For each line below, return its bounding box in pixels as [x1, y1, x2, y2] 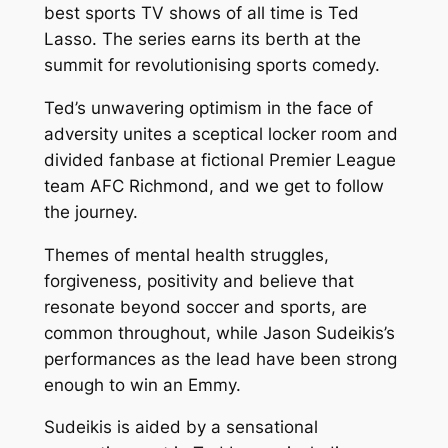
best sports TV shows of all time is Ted [43, 2, 359, 23]
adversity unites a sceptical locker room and [43, 123, 398, 144]
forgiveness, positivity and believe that [43, 270, 354, 291]
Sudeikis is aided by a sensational [43, 417, 318, 438]
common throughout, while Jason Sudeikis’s [43, 322, 395, 343]
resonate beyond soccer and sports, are [43, 296, 367, 317]
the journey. [43, 201, 138, 222]
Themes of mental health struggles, [43, 244, 329, 265]
